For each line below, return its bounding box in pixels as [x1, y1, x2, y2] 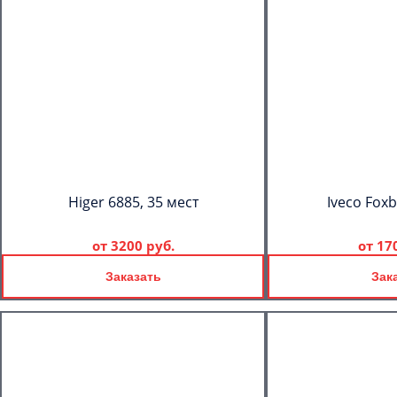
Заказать [105, 269, 161, 284]
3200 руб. [110, 237, 175, 254]
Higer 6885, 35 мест [67, 192, 198, 212]
